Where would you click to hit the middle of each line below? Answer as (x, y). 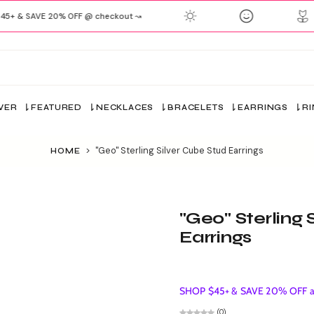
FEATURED (56, 107)
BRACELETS (196, 107)
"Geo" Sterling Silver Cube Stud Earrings (179, 151)
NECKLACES (125, 107)
